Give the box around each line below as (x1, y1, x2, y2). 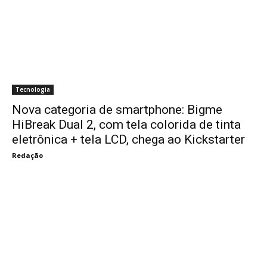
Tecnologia (15, 85, 50, 94)
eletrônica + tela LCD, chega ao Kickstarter (12, 132, 245, 147)
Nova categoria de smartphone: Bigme (12, 103, 222, 117)
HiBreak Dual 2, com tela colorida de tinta (12, 117, 241, 132)
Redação (12, 151, 43, 160)
